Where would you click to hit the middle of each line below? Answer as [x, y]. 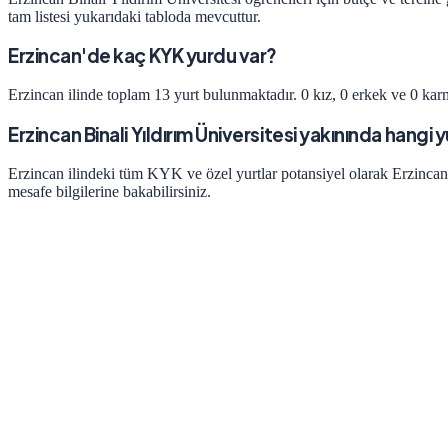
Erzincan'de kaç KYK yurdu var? [142, 56]
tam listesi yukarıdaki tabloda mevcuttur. [134, 16]
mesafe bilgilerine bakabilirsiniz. [109, 191]
